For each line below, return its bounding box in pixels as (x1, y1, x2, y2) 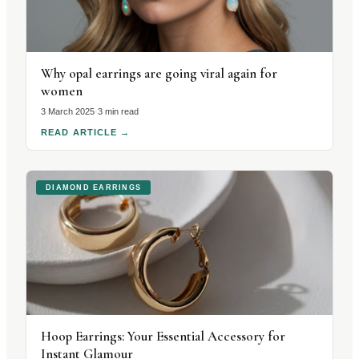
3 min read (98, 107, 139, 116)
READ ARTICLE (41, 127, 118, 137)
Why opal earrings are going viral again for (41, 65, 277, 82)
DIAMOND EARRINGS (46, 184, 142, 192)
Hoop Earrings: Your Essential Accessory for (41, 328, 285, 345)
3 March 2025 (41, 107, 95, 116)
